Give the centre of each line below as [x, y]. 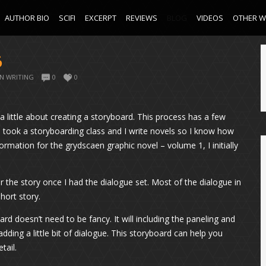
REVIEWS [142, 18]
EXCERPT [101, 18]
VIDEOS [210, 18]
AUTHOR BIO [27, 18]
